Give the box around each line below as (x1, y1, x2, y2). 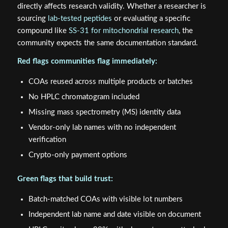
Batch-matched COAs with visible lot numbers (28, 195, 183, 203)
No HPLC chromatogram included (28, 93, 139, 101)
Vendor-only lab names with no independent (28, 124, 176, 132)
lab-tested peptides (47, 14, 112, 22)
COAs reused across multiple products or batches (28, 78, 193, 86)
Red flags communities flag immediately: (17, 58, 157, 66)
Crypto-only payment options (28, 151, 127, 159)
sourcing (17, 14, 48, 22)
